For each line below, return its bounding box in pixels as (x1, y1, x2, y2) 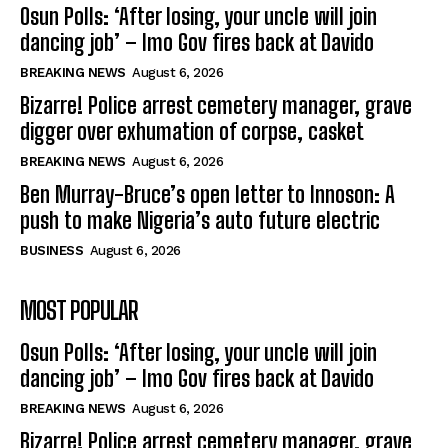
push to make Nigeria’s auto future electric (20, 207, 380, 235)
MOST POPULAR (20, 296, 138, 326)
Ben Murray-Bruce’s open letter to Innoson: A (20, 181, 395, 209)
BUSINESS (20, 243, 83, 259)
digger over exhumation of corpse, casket (20, 118, 364, 146)
